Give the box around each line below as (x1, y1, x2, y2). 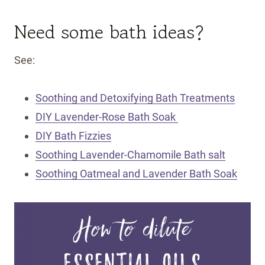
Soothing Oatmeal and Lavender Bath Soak (35, 167, 237, 180)
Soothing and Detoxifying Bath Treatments (35, 91, 235, 104)
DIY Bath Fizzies (35, 129, 111, 142)
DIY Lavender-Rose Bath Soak (35, 110, 178, 123)
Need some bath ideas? (14, 18, 204, 46)
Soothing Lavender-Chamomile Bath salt (35, 148, 225, 161)
